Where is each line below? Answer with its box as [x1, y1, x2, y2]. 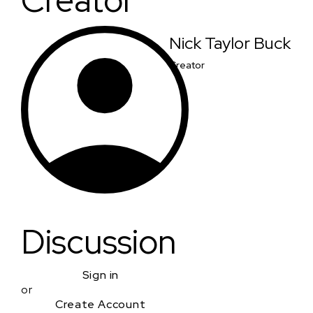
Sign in [82, 268, 119, 282]
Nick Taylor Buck [169, 32, 291, 54]
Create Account [55, 297, 146, 312]
